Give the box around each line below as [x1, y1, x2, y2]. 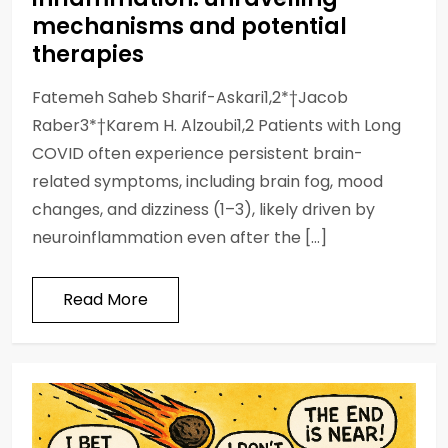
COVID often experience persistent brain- [32, 141, 363, 165]
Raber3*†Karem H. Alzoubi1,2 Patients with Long [32, 113, 401, 137]
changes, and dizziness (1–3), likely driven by [32, 197, 375, 221]
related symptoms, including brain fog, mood [32, 169, 383, 193]
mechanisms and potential [32, 10, 347, 42]
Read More [63, 287, 148, 311]
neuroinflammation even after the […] [32, 225, 327, 249]
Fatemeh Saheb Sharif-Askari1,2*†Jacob [32, 85, 348, 109]
